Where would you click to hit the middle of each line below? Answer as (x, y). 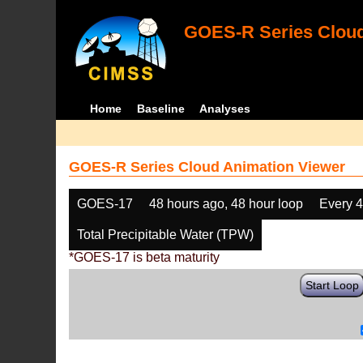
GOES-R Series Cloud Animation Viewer (207, 167)
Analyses (225, 109)
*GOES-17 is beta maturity (145, 257)
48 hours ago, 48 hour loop (226, 204)
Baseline (160, 109)
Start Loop (333, 285)
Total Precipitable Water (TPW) (166, 235)
